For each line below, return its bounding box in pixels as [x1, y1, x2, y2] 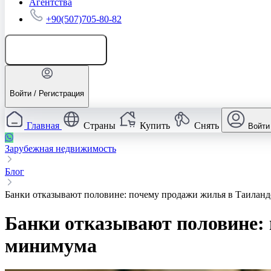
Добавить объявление [22, 45, 102, 54]
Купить [140, 120, 170, 131]
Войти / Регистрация [10, 88, 84, 98]
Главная [27, 120, 59, 131]
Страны [83, 120, 116, 131]
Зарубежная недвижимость [5, 143, 116, 154]
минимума [5, 235, 97, 257]
